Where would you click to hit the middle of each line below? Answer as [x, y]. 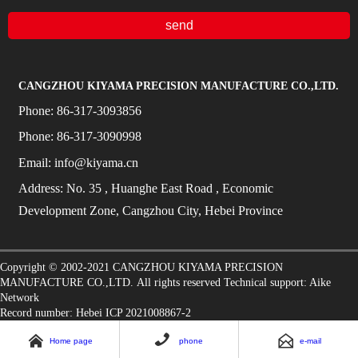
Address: [42, 188]
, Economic [244, 188]
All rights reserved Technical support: [221, 283]
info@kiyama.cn [96, 162]
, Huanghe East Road [158, 188]
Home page [71, 340]
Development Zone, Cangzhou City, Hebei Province [150, 210]
